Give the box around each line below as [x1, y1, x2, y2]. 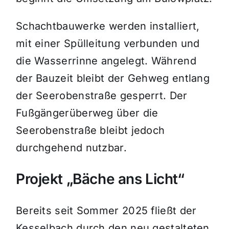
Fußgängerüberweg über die [15, 107, 158, 120]
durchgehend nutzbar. [15, 142, 127, 154]
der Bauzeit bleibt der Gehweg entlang [15, 72, 210, 85]
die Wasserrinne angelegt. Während [15, 55, 196, 67]
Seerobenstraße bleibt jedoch [15, 124, 165, 137]
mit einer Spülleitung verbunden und [15, 37, 200, 50]
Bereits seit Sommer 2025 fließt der [15, 204, 197, 217]
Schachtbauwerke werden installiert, [15, 20, 200, 33]
